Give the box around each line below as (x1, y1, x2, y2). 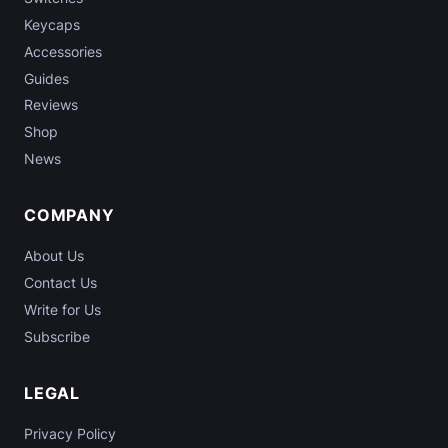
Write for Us (24, 301, 101, 319)
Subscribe (24, 328, 90, 346)
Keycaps (24, 16, 80, 34)
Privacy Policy (24, 425, 116, 442)
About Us (24, 247, 84, 265)
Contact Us (24, 274, 97, 292)
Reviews (24, 96, 78, 114)
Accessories (24, 43, 102, 61)
